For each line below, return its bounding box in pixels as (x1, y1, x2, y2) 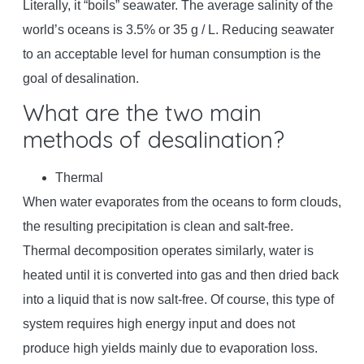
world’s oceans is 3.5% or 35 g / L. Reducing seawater (22, 22, 334, 37)
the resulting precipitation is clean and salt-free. (22, 219, 293, 233)
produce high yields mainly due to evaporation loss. (22, 340, 318, 355)
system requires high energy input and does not (22, 316, 295, 331)
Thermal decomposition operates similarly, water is (22, 243, 314, 258)
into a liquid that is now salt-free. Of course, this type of (22, 292, 334, 306)
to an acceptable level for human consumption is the (22, 46, 321, 61)
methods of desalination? (22, 124, 284, 154)
